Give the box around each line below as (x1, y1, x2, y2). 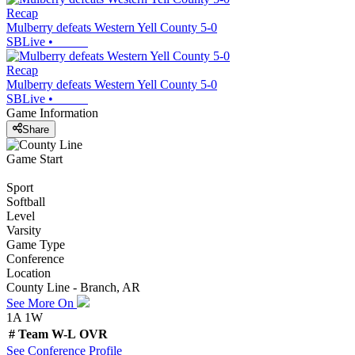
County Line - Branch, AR (6, 280, 140, 294)
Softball (6, 194, 45, 208)
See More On (6, 296, 77, 310)
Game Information (6, 106, 98, 120)
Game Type (6, 237, 65, 251)
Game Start (6, 151, 63, 166)
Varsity (6, 223, 41, 237)
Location (6, 265, 51, 280)
